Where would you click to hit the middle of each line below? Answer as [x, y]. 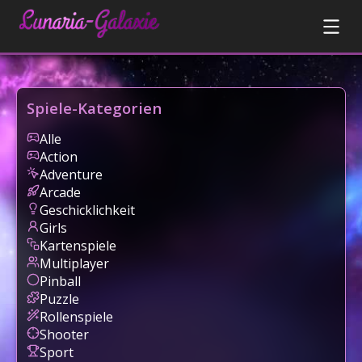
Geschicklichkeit [87, 210]
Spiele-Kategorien [94, 108]
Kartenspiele [78, 246]
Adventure [71, 175]
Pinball [60, 281]
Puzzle [59, 299]
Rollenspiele [76, 317]
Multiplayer [74, 263]
